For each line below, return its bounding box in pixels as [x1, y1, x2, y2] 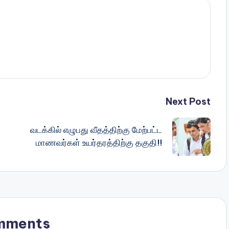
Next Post [165, 95, 211, 107]
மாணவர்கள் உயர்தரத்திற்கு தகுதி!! [35, 137, 162, 149]
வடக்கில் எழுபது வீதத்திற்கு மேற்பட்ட [30, 124, 162, 136]
